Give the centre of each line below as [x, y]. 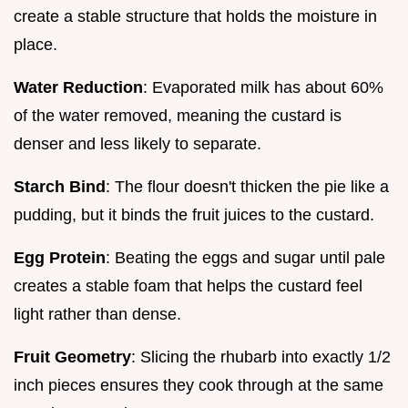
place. [36, 44]
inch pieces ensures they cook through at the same [199, 385]
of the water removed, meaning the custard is [178, 115]
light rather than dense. [97, 314]
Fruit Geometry [72, 357]
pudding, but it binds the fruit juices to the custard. [194, 214]
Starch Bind [60, 186]
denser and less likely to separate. [138, 143]
